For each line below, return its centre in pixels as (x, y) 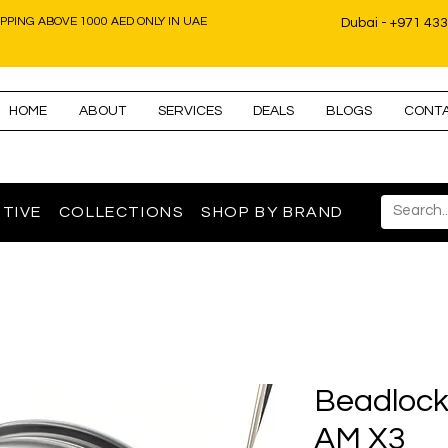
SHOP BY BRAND (273, 212)
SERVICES (189, 111)
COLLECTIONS (121, 212)
